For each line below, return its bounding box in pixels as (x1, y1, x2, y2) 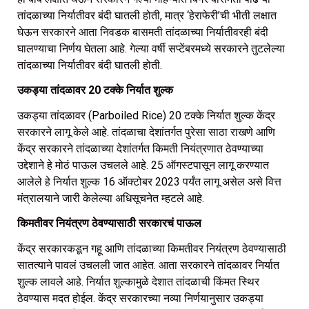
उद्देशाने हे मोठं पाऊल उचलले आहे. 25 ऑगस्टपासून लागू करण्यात (17, 159, 269, 172)
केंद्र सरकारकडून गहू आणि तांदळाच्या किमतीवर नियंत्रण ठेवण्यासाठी (17, 242, 286, 256)
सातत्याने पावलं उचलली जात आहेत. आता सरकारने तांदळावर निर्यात (17, 259, 279, 272)
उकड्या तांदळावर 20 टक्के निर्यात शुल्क (17, 83, 176, 97)
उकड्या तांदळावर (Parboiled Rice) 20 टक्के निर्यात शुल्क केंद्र (17, 109, 275, 123)
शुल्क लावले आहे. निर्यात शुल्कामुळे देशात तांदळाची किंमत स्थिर (17, 275, 259, 289)
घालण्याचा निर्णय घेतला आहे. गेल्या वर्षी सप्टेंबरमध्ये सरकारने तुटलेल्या (17, 41, 285, 55)
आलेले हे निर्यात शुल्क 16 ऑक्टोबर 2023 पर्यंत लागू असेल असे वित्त (17, 175, 281, 189)
